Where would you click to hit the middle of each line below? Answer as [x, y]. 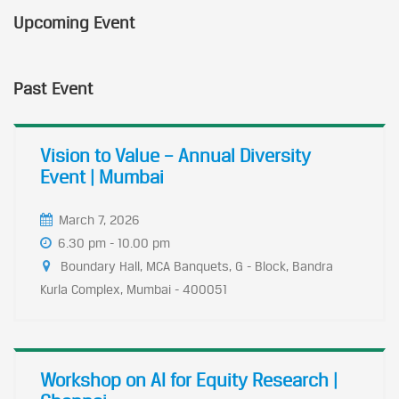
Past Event [53, 88]
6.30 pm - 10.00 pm [114, 243]
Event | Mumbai [102, 177]
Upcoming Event [74, 22]
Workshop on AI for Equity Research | [189, 380]
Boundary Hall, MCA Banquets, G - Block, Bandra [197, 266]
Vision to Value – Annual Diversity [175, 155]
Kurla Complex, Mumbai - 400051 [134, 289]
